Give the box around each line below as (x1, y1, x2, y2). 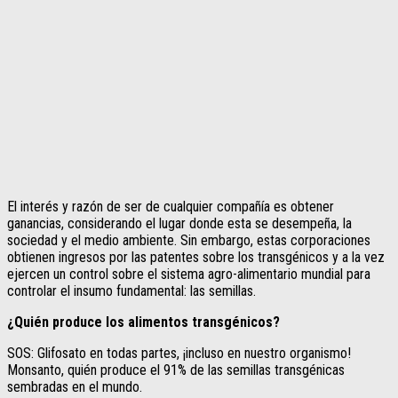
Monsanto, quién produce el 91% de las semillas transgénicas (7, 361, 345, 378)
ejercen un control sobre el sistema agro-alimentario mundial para (7, 265, 370, 283)
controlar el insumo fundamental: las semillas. (7, 282, 256, 299)
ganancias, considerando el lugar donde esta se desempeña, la (7, 214, 352, 232)
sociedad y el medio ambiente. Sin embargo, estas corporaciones (7, 231, 370, 249)
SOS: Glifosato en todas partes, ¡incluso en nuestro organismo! (7, 344, 351, 362)
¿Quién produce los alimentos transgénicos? (7, 313, 280, 330)
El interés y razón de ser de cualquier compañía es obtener (7, 197, 334, 215)
